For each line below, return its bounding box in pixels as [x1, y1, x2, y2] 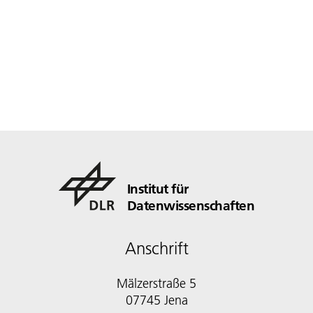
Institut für [126, 180, 189, 198]
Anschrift [124, 238, 189, 259]
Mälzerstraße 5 [117, 275, 196, 292]
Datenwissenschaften [126, 197, 255, 214]
